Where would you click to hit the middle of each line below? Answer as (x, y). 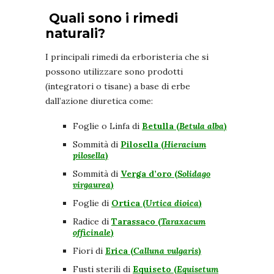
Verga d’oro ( (149, 174)
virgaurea (92, 185)
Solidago (194, 174)
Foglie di (92, 203)
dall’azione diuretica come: (99, 101)
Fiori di (89, 251)
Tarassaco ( (136, 222)
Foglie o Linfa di (107, 126)
